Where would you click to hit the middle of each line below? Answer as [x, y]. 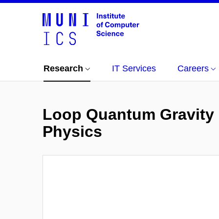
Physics [72, 131]
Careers [193, 68]
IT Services [134, 68]
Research [63, 68]
